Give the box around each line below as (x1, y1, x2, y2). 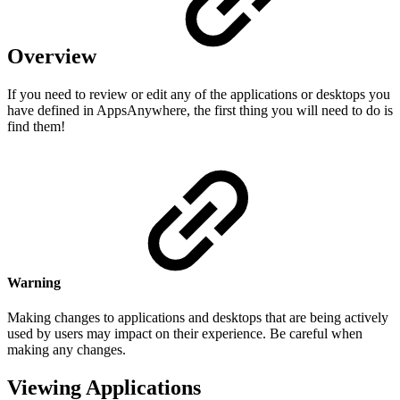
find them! (7, 118, 65, 134)
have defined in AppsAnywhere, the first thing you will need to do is (7, 102, 393, 118)
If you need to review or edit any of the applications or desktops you (7, 86, 390, 102)
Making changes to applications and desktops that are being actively (7, 310, 388, 326)
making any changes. (7, 342, 126, 358)
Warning (7, 274, 64, 290)
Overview (7, 44, 102, 68)
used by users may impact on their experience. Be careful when (7, 326, 362, 342)
